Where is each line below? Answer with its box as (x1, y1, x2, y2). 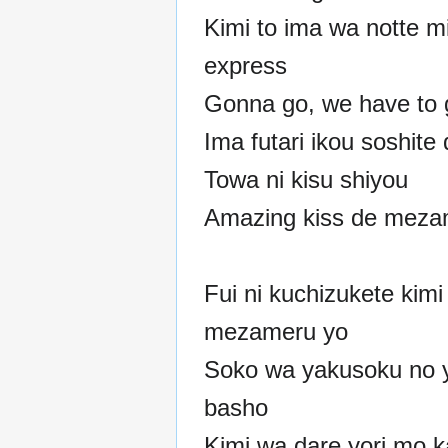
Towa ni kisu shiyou (204, 165, 408, 193)
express (204, 51, 287, 79)
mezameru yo (204, 317, 348, 345)
